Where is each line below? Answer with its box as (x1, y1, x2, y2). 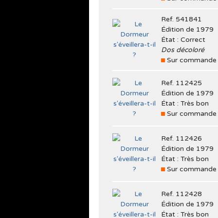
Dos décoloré (161, 45, 204, 54)
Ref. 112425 (161, 78, 202, 87)
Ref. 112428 (161, 189, 202, 198)
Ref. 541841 (161, 15, 202, 23)
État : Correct (161, 35, 205, 44)
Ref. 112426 (161, 134, 202, 143)
